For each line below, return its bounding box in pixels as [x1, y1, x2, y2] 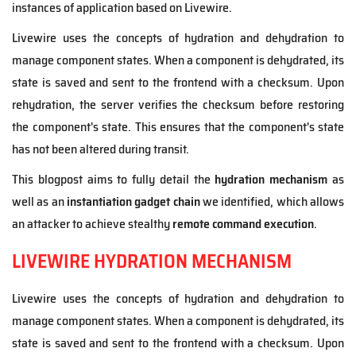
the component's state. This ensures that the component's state [12, 117, 344, 137]
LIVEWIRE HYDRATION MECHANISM [12, 246, 292, 277]
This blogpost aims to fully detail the [12, 169, 215, 189]
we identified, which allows [199, 192, 345, 211]
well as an [12, 192, 67, 211]
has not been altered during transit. [12, 139, 189, 159]
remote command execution [172, 214, 314, 234]
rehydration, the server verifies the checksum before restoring [12, 95, 344, 114]
